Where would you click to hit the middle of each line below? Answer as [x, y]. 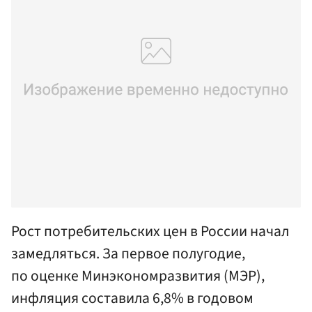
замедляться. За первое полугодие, [128, 253]
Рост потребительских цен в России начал [150, 231]
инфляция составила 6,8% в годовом [132, 298]
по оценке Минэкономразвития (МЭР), [138, 276]
